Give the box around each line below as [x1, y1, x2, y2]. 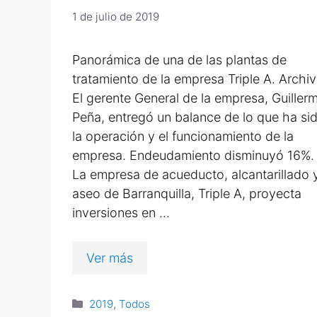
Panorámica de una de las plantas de [72, 52, 287, 68]
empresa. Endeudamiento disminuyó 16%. [72, 148, 314, 163]
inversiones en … [72, 205, 170, 221]
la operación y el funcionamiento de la [72, 129, 294, 144]
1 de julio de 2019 [72, 10, 159, 24]
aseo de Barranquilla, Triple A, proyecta [72, 186, 301, 202]
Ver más [86, 250, 133, 266]
